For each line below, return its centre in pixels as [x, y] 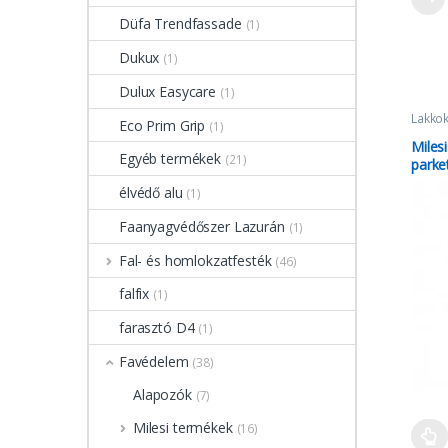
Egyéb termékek [170, 159]
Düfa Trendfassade [180, 24]
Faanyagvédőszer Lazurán [202, 226]
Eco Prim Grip [162, 125]
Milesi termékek [182, 427]
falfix [134, 294]
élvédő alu [151, 193]
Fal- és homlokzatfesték [195, 260]
